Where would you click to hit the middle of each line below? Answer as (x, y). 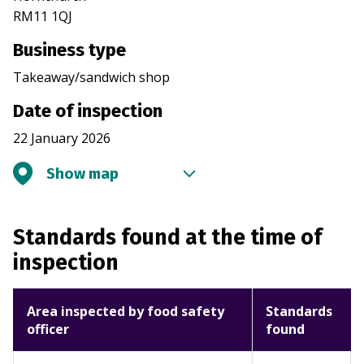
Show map (82, 174)
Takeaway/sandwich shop (91, 78)
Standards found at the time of (167, 238)
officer (48, 329)
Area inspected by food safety (126, 312)
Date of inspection (88, 111)
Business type (69, 50)
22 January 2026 (62, 139)
